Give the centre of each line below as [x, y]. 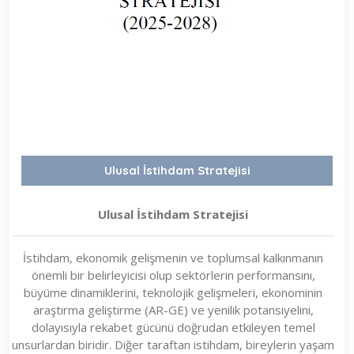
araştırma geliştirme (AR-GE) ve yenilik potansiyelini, [173, 309]
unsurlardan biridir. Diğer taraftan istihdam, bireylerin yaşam [173, 344]
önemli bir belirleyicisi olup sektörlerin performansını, [173, 275]
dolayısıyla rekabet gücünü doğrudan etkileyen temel [173, 327]
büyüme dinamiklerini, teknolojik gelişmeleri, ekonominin [173, 292]
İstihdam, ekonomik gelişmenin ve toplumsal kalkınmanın [173, 257]
